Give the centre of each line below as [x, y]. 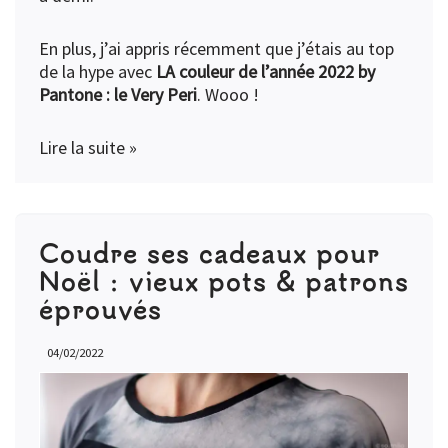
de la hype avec [97, 72]
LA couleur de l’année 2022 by [265, 72]
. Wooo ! [228, 95]
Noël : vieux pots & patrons [224, 281]
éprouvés [100, 309]
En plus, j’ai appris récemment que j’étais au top [216, 49]
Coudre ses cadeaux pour [209, 253]
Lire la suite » [88, 148]
